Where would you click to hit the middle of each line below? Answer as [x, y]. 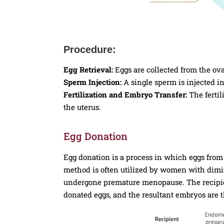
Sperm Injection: [92, 82]
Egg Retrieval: [89, 70]
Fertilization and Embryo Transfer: [125, 95]
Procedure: [90, 50]
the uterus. [82, 107]
